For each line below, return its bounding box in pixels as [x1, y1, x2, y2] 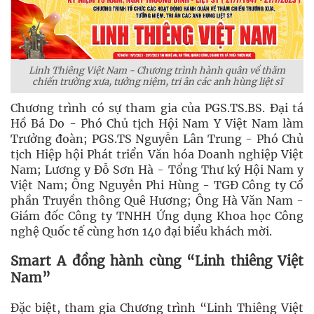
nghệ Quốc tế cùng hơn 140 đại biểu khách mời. [11, 224, 272, 238]
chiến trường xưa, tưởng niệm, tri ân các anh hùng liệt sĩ [32, 76, 282, 88]
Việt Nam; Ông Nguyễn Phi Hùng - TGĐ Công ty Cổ [11, 178, 303, 192]
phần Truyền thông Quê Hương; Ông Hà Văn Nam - [11, 193, 303, 207]
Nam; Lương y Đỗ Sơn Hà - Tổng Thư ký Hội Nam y [11, 163, 303, 177]
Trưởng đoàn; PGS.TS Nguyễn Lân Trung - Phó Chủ [11, 132, 303, 146]
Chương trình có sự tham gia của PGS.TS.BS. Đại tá [11, 101, 303, 115]
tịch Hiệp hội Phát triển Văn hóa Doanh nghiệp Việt [11, 147, 303, 161]
